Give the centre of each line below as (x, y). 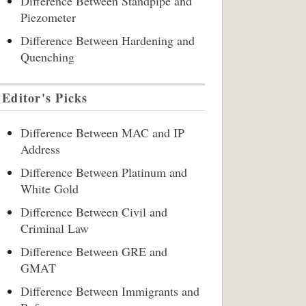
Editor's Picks (45, 98)
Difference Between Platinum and (104, 172)
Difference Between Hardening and (108, 40)
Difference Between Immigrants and (110, 291)
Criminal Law (55, 228)
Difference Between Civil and (94, 212)
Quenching (47, 57)
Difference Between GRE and (94, 251)
